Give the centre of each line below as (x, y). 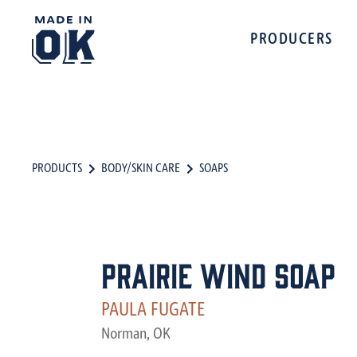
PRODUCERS (292, 40)
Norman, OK (136, 335)
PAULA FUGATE (153, 311)
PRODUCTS (57, 169)
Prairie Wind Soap (218, 274)
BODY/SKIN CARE (141, 169)
